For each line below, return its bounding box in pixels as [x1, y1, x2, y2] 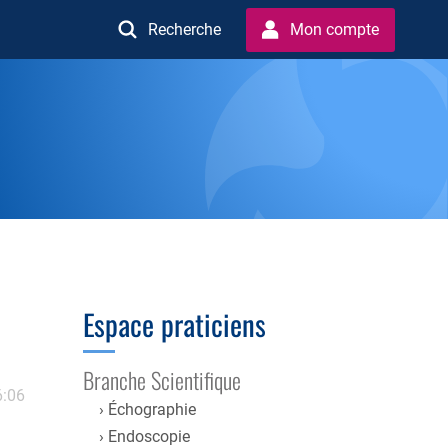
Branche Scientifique [82, 362, 241, 396]
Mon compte [290, 19, 380, 39]
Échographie [107, 400, 196, 420]
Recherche [148, 19, 222, 39]
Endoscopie [107, 426, 190, 446]
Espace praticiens [82, 302, 266, 345]
